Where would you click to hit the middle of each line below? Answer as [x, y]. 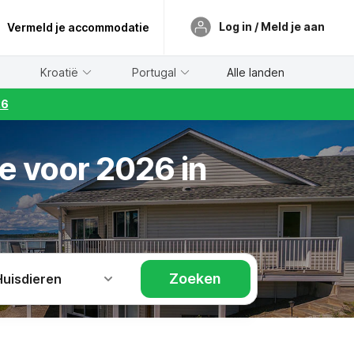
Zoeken [196, 279]
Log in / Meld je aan [272, 26]
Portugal [154, 72]
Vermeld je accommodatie [78, 27]
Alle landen [255, 72]
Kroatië [60, 72]
